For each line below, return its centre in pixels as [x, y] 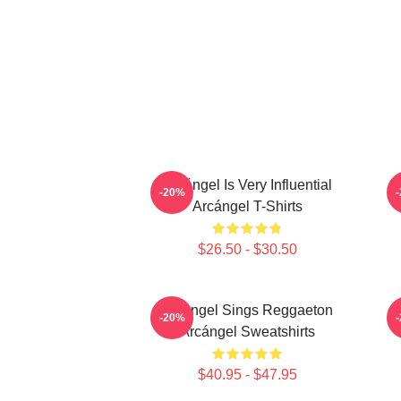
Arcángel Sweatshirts [247, 332]
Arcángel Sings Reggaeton [247, 310]
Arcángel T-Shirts [247, 206]
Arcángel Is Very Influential [247, 185]
